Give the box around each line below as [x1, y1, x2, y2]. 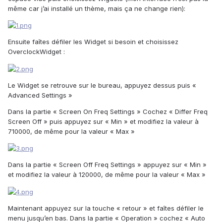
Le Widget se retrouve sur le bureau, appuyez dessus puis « [8, 81, 196, 89]
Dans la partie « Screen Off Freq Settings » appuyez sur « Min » [8, 161, 207, 169]
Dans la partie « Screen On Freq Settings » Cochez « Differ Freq [8, 107, 208, 115]
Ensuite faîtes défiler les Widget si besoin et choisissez [8, 38, 178, 46]
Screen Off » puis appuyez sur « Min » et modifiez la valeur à [8, 117, 199, 125]
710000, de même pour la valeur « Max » [8, 127, 135, 135]
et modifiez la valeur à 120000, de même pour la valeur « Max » [8, 170, 206, 179]
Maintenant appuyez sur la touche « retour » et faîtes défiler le [8, 204, 204, 212]
